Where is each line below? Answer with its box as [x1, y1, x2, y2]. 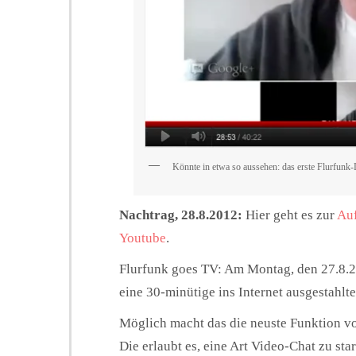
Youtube [119, 230, 166, 246]
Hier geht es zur [242, 207, 337, 222]
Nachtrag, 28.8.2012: [119, 207, 242, 222]
